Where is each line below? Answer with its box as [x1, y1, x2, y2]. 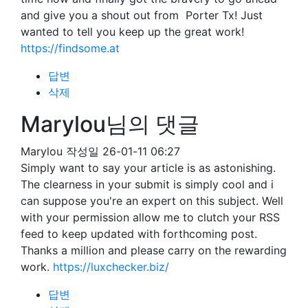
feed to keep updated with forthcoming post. [21, 227, 257, 241]
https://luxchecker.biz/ [53, 260, 169, 274]
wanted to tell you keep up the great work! [21, 25, 244, 38]
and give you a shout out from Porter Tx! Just [21, 8, 263, 22]
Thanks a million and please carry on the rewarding [21, 243, 287, 257]
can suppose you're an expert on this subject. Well [21, 194, 283, 208]
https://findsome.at [21, 41, 120, 55]
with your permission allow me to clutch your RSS [21, 210, 280, 224]
